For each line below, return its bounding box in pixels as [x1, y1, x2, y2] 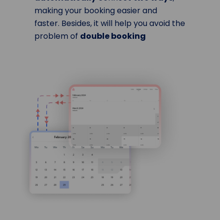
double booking [80, 30, 146, 42]
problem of [34, 30, 80, 42]
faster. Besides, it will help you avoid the [34, 18, 185, 29]
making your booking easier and [34, 5, 157, 17]
